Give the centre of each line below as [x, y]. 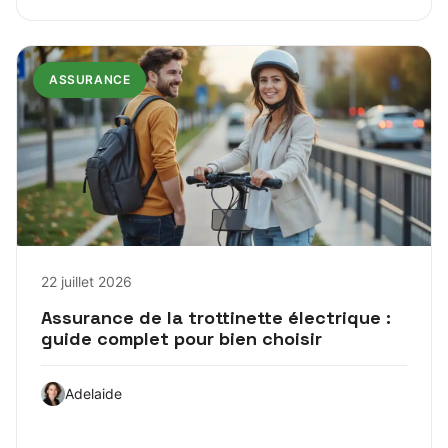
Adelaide [93, 393]
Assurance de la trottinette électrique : [216, 317]
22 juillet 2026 [86, 281]
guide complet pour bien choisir [181, 338]
